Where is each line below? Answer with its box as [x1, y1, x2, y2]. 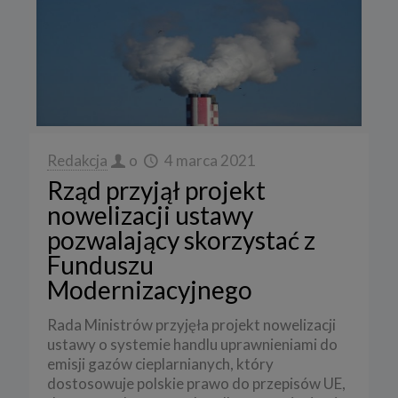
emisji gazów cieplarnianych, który [47, 354, 274, 374]
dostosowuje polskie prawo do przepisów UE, [47, 374, 346, 394]
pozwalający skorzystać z [47, 225, 315, 256]
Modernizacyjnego [47, 275, 252, 306]
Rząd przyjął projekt [47, 175, 266, 206]
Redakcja [47, 151, 107, 171]
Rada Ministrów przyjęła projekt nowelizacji [47, 315, 336, 335]
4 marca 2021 [163, 151, 256, 171]
